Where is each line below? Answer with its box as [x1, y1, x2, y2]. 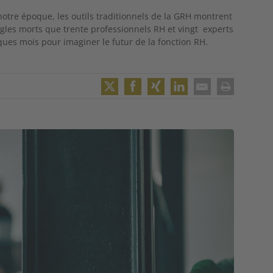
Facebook [124, 91, 211, 118]
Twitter [101, 91, 165, 118]
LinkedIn [170, 91, 249, 118]
